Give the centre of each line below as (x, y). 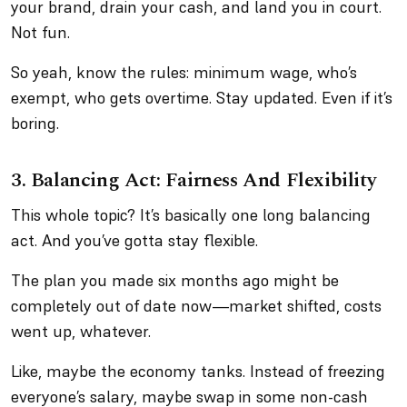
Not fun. (40, 32)
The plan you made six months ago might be (175, 280)
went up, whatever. (81, 331)
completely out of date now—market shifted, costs (196, 306)
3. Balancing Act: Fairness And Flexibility (194, 180)
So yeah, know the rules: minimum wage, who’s (184, 72)
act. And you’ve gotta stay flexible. (137, 240)
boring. (35, 123)
